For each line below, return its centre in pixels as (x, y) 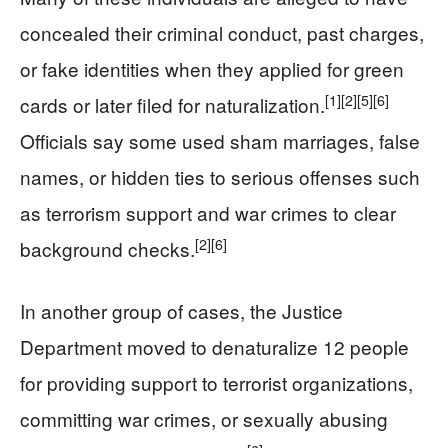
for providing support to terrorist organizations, (216, 382)
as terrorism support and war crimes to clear (208, 212)
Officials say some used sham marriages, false (220, 140)
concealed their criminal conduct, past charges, (222, 32)
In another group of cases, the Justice (181, 310)
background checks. (107, 248)
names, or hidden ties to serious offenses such (220, 176)
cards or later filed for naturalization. (172, 104)
